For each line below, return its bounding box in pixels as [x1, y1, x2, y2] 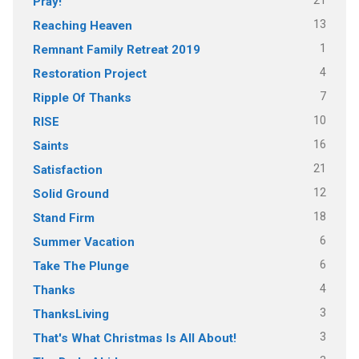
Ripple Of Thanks [32, 90, 131, 105]
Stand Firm [32, 210, 95, 225]
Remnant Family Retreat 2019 [32, 42, 200, 57]
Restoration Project [32, 66, 147, 81]
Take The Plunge [32, 258, 129, 273]
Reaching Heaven [32, 18, 132, 33]
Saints [32, 138, 69, 153]
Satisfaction [32, 162, 103, 177]
